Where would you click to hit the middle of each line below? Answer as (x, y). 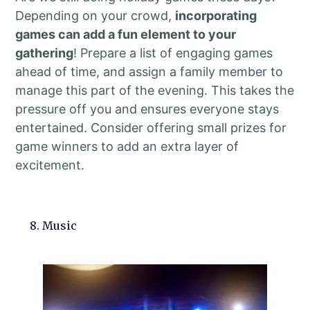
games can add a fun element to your (126, 34)
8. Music (53, 225)
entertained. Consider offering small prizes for (151, 127)
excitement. (50, 165)
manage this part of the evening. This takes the (155, 90)
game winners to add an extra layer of (127, 146)
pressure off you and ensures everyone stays (147, 109)
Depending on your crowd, (95, 15)
